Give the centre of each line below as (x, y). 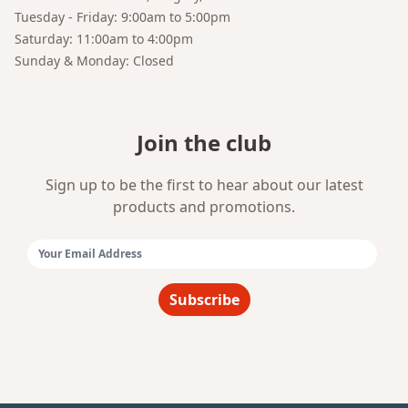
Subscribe (204, 300)
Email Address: (77, 271)
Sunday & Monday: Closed (94, 61)
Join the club (204, 143)
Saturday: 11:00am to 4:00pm (104, 39)
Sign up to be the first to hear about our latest (204, 185)
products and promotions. (204, 207)
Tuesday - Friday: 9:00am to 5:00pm (122, 17)
